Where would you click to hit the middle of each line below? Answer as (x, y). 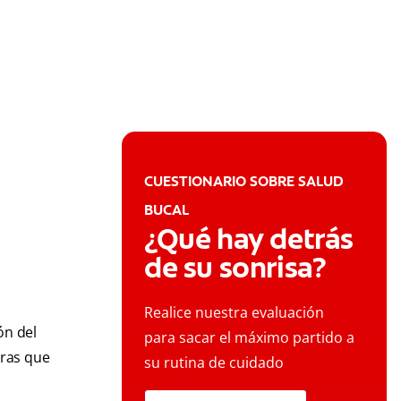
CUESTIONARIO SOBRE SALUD (244, 182)
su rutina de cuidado (214, 363)
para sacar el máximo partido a (249, 338)
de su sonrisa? (235, 268)
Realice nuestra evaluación (234, 313)
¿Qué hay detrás (249, 239)
